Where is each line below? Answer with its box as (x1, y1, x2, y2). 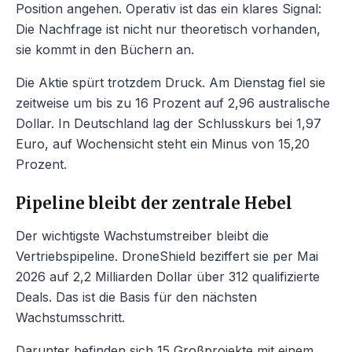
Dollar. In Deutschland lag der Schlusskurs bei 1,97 (16, 115, 321, 132)
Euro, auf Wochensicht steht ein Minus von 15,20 (16, 136, 310, 152)
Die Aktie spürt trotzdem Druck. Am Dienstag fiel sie (16, 75, 325, 91)
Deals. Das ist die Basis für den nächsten (16, 289, 257, 306)
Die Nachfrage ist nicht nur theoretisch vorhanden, (16, 21, 321, 38)
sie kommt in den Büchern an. (16, 42, 194, 58)
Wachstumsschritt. (16, 310, 125, 326)
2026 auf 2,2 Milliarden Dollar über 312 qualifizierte (16, 269, 320, 285)
